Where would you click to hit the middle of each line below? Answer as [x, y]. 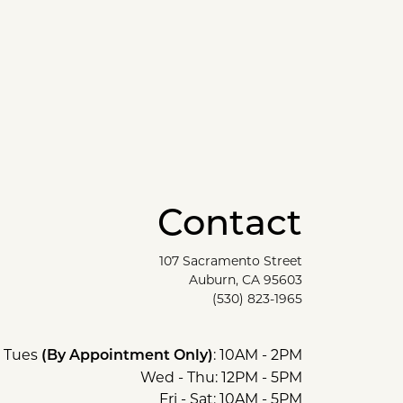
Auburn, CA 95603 [246, 280]
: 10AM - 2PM [258, 355]
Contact [230, 226]
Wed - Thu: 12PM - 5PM [221, 377]
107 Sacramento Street [231, 261]
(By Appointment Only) [127, 356]
